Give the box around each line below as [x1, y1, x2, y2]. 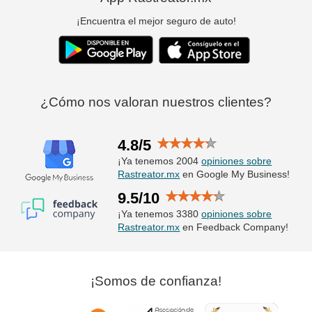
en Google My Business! [180, 168, 290, 180]
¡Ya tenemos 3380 [118, 208, 202, 219]
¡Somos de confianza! [91, 273, 221, 288]
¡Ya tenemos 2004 [118, 155, 202, 166]
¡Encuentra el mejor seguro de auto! [76, 15, 236, 26]
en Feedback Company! [180, 221, 289, 233]
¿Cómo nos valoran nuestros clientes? [40, 94, 272, 109]
